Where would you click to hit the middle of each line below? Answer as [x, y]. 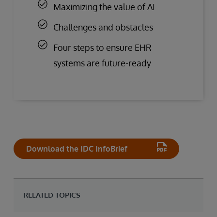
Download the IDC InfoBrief [77, 149]
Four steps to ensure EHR [102, 48]
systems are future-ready [102, 63]
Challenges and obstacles [103, 27]
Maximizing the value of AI [104, 7]
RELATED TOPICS [52, 195]
